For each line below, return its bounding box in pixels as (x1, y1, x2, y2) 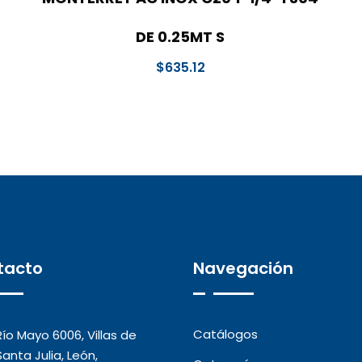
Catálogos (193, 326, 258, 343)
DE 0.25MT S (136, 27, 225, 48)
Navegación (193, 257, 293, 280)
